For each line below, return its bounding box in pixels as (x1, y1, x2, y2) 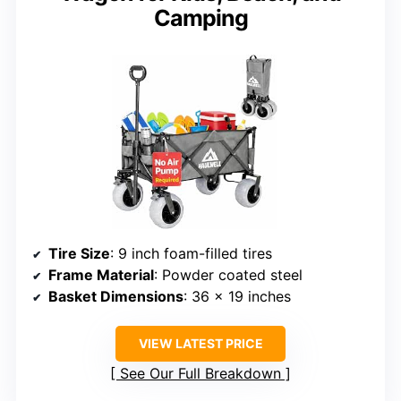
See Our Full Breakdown (120, 363, 281, 382)
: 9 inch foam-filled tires (110, 243, 272, 262)
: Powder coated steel (154, 265, 303, 284)
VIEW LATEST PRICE (138, 335, 263, 351)
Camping (153, 4, 248, 31)
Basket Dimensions (48, 286, 183, 305)
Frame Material (48, 265, 154, 284)
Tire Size (48, 243, 110, 262)
